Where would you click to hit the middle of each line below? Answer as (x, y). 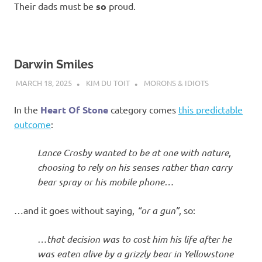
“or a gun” (158, 210)
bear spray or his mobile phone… (106, 181)
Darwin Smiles (54, 65)
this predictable (211, 109)
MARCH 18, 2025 (44, 82)
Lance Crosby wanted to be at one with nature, (134, 152)
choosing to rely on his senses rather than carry (135, 167)
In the (27, 109)
